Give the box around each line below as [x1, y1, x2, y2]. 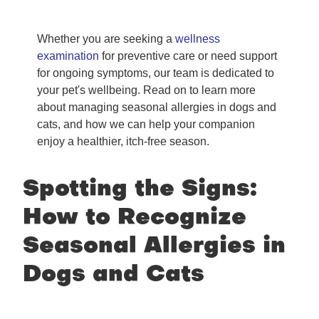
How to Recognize [23, 207, 246, 230]
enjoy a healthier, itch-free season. [37, 135, 209, 148]
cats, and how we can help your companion [37, 118, 255, 131]
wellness [175, 33, 220, 46]
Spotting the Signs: [23, 179, 257, 202]
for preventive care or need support [99, 50, 277, 63]
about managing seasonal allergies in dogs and [37, 101, 276, 114]
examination [37, 50, 99, 63]
